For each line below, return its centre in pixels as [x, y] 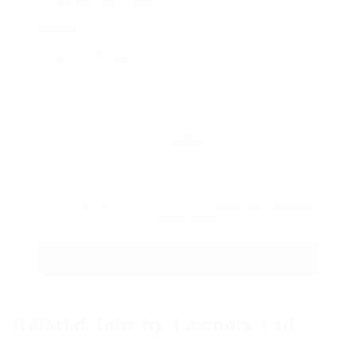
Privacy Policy [187, 217]
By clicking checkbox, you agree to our [130, 205]
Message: [60, 29]
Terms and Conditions [265, 205]
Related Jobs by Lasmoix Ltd [153, 324]
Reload [186, 143]
